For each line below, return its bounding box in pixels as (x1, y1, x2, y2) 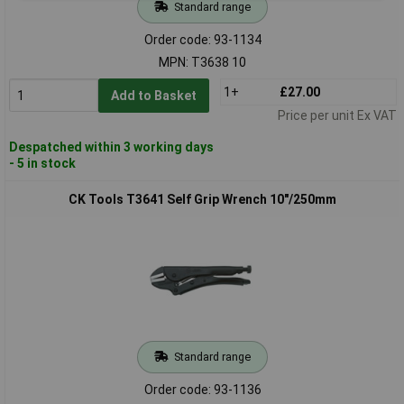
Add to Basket (110, 87, 197, 103)
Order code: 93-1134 (143, 32, 262, 47)
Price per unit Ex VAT (277, 107, 397, 123)
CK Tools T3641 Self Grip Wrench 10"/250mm (69, 191, 336, 207)
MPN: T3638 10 (159, 54, 246, 69)
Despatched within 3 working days (8, 139, 214, 154)
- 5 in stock (8, 155, 76, 170)
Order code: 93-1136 (143, 381, 262, 397)
